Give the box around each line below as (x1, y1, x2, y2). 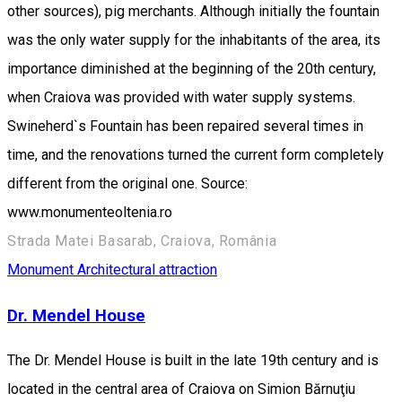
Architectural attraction (77, 260, 217, 278)
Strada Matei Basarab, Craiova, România (7, 232, 277, 249)
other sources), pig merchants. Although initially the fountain (7, 2, 380, 20)
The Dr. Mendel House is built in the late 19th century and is (7, 352, 379, 370)
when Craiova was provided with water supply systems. (7, 88, 355, 106)
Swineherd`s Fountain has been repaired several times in (7, 117, 363, 135)
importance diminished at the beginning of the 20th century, (7, 59, 376, 77)
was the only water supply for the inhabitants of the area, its (7, 31, 380, 48)
